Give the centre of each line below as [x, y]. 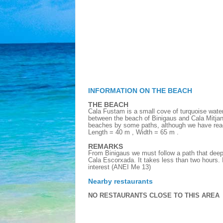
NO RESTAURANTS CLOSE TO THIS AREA [154, 195]
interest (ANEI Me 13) [119, 167]
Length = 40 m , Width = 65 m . [133, 132]
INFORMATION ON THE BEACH [140, 91]
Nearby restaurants [120, 181]
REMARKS [106, 147]
